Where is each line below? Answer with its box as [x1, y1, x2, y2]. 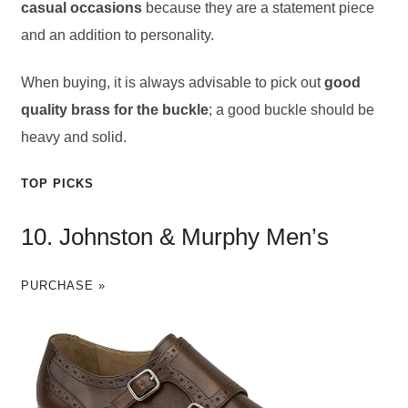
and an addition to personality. [20, 26, 214, 43]
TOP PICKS [20, 176, 94, 190]
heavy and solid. [20, 129, 127, 146]
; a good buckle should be [208, 102, 374, 118]
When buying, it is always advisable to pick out [20, 75, 324, 91]
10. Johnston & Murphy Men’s [20, 224, 329, 250]
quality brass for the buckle [20, 102, 209, 118]
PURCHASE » [20, 279, 106, 293]
